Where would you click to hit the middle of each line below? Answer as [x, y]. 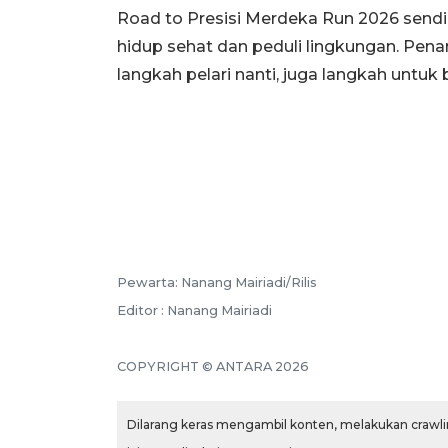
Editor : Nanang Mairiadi [194, 310]
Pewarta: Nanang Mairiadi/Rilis [217, 282]
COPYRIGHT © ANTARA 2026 [213, 366]
